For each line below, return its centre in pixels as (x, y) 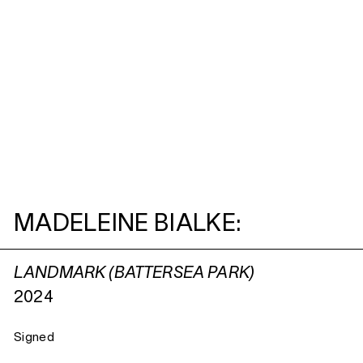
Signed (34, 338)
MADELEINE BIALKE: (128, 225)
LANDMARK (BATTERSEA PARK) (134, 274)
